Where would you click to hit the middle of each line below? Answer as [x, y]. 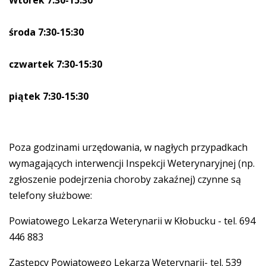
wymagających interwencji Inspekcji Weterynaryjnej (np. [132, 164]
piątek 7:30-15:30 [49, 96]
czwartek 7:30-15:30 [56, 64]
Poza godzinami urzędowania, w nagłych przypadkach [128, 148]
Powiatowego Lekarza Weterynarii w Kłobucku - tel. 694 [132, 221]
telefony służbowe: [50, 196]
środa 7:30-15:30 [46, 32]
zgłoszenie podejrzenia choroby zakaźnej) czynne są [125, 180]
